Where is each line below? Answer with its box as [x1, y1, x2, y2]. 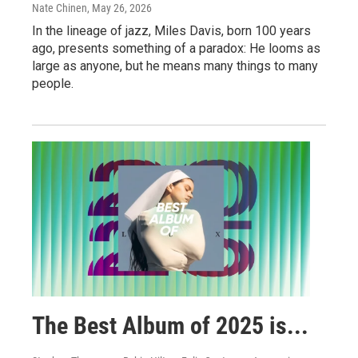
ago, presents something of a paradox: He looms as [32, 40, 320, 56]
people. [32, 75, 74, 91]
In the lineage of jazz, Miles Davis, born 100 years [32, 22, 311, 38]
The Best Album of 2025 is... [32, 311, 308, 340]
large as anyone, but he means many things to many [32, 58, 318, 74]
